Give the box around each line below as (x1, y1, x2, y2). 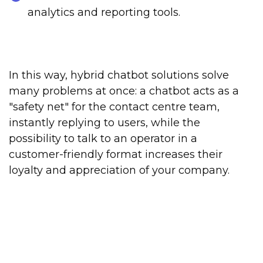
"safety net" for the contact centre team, (9, 100, 220, 114)
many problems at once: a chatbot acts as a (9, 85, 239, 98)
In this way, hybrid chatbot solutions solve (9, 69, 229, 82)
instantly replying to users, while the (9, 116, 200, 130)
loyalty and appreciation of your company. (9, 164, 230, 177)
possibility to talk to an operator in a (9, 132, 197, 146)
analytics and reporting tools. (28, 6, 180, 19)
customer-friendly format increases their (9, 148, 222, 161)
